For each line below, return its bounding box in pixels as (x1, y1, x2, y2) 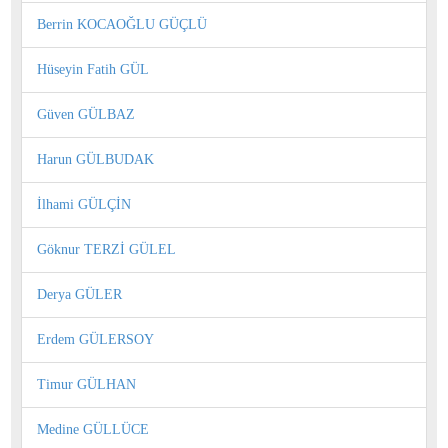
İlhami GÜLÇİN (37, 196, 131, 212)
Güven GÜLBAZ (37, 106, 135, 122)
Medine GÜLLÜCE (37, 421, 149, 437)
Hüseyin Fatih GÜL (37, 61, 149, 77)
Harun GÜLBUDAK (37, 151, 154, 167)
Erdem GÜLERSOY (37, 331, 154, 347)
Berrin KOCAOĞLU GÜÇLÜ (37, 16, 207, 32)
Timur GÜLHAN (37, 376, 136, 392)
